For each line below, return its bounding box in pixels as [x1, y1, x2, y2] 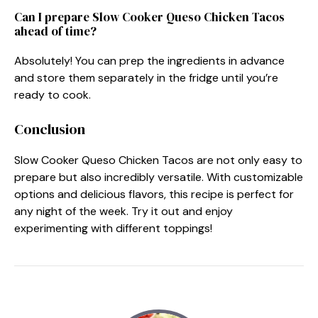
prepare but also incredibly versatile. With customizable [14, 169, 303, 185]
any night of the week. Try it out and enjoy [14, 203, 233, 219]
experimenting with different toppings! [14, 220, 212, 236]
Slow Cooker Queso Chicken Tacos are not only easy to [14, 152, 302, 168]
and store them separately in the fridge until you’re [14, 70, 278, 85]
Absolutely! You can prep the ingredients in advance [14, 53, 285, 68]
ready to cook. [14, 87, 91, 102]
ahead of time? [14, 22, 97, 40]
